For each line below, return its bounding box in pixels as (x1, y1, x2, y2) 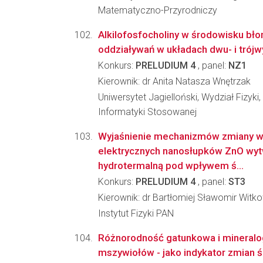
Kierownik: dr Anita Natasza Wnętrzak (98, 76, 251, 87)
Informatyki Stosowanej (98, 106, 197, 117)
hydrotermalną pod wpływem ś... (98, 160, 244, 171)
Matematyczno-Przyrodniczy (98, 5, 217, 16)
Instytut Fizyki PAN (98, 208, 174, 219)
